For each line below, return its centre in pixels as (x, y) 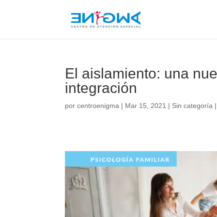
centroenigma (98, 106)
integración (101, 88)
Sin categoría (193, 106)
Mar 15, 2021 (146, 106)
